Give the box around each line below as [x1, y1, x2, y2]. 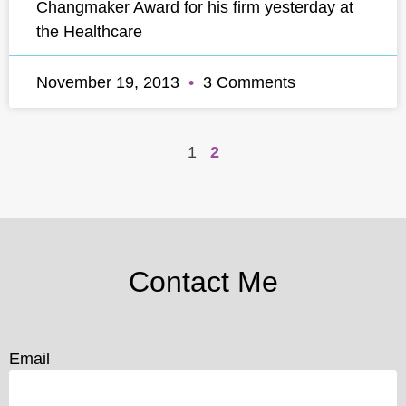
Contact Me [128, 266, 278, 298]
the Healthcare [36, 22, 142, 41]
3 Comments [198, 72, 295, 92]
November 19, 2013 [36, 72, 184, 92]
